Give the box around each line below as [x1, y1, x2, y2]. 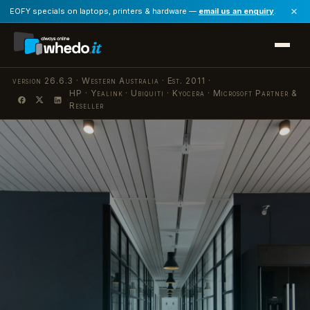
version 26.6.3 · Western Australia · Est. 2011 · [12, 75, 212, 86]
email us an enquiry [199, 6, 274, 16]
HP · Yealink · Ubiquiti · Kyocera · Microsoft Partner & [69, 88, 298, 98]
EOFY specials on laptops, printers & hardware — [10, 6, 199, 16]
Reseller [69, 100, 104, 111]
